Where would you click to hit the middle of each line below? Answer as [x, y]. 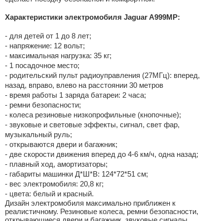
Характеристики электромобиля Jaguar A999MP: [92, 17]
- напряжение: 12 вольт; [45, 46]
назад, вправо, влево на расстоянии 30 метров [84, 85]
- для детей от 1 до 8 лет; [48, 36]
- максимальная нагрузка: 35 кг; [58, 55]
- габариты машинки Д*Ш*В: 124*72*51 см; [76, 174]
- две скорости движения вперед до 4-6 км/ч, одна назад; [101, 154]
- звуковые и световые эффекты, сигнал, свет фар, [92, 125]
